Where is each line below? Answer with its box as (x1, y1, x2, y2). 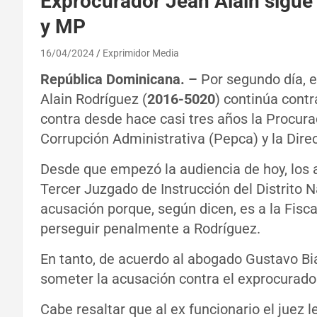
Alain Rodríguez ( (40, 91, 147, 108)
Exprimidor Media (103, 47, 179, 59)
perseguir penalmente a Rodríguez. (40, 220, 260, 238)
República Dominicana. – (40, 71, 197, 88)
